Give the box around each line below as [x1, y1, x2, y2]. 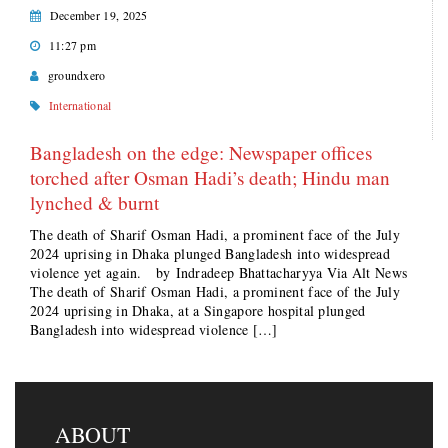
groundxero [47, 67, 106, 83]
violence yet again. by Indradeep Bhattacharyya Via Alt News [30, 263, 417, 282]
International [48, 97, 112, 113]
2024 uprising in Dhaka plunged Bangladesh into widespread [30, 244, 391, 263]
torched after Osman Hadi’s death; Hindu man [30, 165, 390, 190]
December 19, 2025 [49, 7, 148, 23]
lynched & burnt [30, 190, 159, 215]
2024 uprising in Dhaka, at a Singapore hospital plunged [30, 301, 366, 320]
